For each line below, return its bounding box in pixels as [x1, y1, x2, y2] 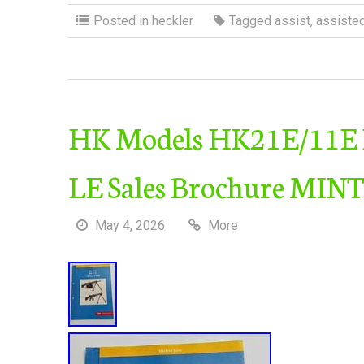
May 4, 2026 [95, 218, 165, 233]
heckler [152, 13, 193, 28]
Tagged [229, 13, 275, 28]
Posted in [93, 13, 152, 28]
